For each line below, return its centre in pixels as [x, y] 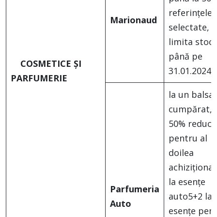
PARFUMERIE [39, 78]
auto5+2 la [190, 196]
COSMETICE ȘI [51, 64]
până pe [186, 56]
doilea [181, 153]
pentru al [188, 138]
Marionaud [133, 20]
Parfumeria [135, 189]
